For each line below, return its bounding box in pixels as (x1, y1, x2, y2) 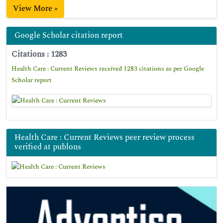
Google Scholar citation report (14, 29, 123, 41)
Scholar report (11, 75, 52, 85)
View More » (13, 2, 58, 14)
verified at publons (14, 140, 81, 153)
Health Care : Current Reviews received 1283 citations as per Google (11, 64, 204, 74)
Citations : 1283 (11, 48, 67, 60)
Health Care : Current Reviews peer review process (14, 131, 195, 143)
